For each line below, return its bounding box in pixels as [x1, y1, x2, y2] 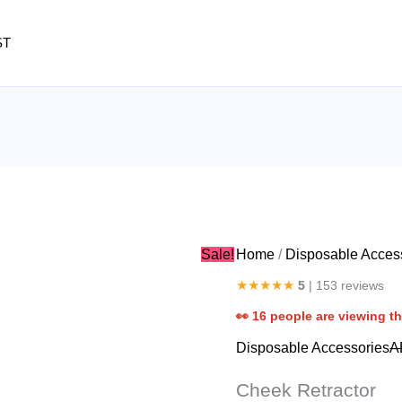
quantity [235, 54, 286, 69]
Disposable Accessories [236, 340, 390, 356]
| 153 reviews [305, 278, 385, 293]
